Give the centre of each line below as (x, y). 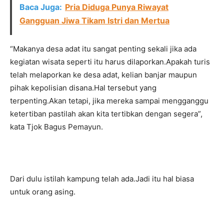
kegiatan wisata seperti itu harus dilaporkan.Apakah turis (110, 61)
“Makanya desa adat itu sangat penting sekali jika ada (103, 48)
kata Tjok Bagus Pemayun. (56, 126)
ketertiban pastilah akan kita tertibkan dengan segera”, (106, 113)
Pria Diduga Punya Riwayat (117, 7)
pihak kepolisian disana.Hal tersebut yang (83, 87)
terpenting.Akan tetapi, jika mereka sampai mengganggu (109, 100)
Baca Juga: (41, 7)
